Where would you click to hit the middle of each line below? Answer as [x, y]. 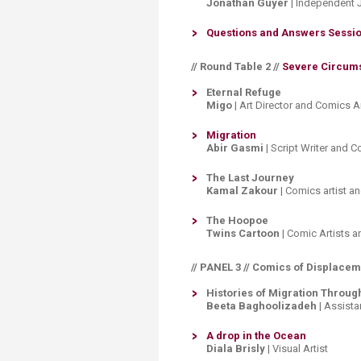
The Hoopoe [237, 220]
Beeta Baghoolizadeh [261, 306]
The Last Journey [250, 178]
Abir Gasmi [236, 148]
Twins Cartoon [243, 233]
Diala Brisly [237, 349]
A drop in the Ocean [256, 336]
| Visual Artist [299, 349]
